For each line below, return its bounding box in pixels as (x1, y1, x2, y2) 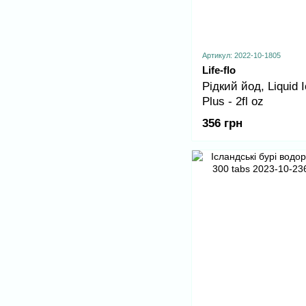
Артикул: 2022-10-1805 (202, 51, 281, 59)
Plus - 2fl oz (202, 94, 264, 108)
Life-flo (202, 64, 236, 76)
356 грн (202, 116, 242, 130)
